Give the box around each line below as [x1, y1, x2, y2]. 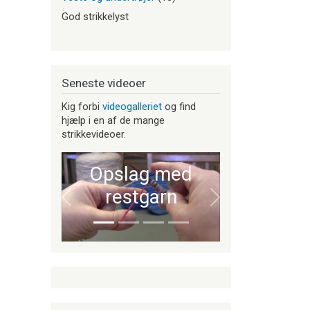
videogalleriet [102, 100, 162, 113]
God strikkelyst [62, 10, 129, 23]
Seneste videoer [62, 75, 146, 90]
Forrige [65, 197, 98, 210]
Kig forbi [62, 100, 102, 113]
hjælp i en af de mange [62, 114, 165, 127]
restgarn [104, 185, 177, 208]
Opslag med [89, 162, 192, 185]
